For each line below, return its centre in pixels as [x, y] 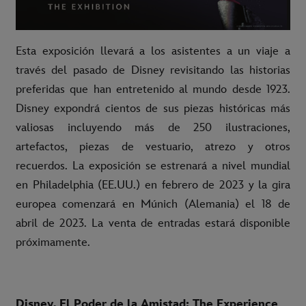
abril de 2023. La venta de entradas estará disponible [153, 223]
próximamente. [53, 242]
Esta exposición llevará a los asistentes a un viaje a [153, 51]
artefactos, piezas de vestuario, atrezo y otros [153, 147]
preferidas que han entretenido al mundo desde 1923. [153, 89]
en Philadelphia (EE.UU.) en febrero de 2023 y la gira [153, 185]
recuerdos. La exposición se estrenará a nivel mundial [153, 166]
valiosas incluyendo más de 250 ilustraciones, [153, 127]
